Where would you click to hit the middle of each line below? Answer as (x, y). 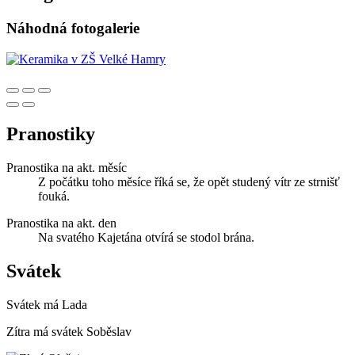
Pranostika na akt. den (61, 223)
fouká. (54, 196)
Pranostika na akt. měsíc (67, 167)
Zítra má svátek (46, 331)
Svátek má (34, 304)
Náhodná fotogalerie (73, 29)
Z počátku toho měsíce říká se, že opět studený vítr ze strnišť (189, 181)
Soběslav (109, 331)
